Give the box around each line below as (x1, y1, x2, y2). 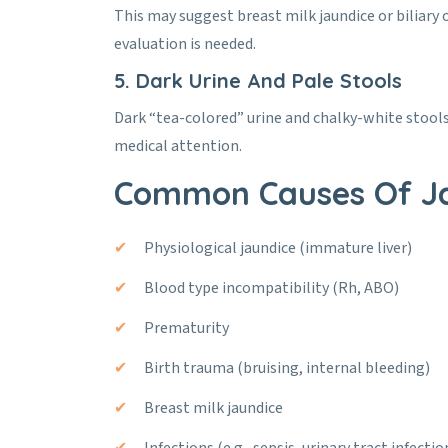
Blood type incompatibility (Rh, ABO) (144, 277, 399, 299)
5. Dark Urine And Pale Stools (114, 68, 402, 93)
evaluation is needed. (114, 33, 256, 55)
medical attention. (114, 135, 242, 157)
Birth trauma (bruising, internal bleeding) (144, 357, 430, 379)
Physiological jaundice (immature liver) (144, 237, 412, 259)
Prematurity (144, 317, 229, 339)
